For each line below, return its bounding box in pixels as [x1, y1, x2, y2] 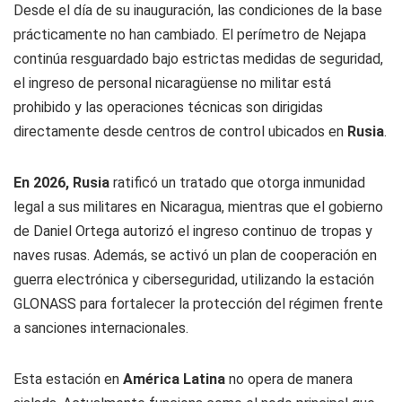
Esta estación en [13, 371, 123, 388]
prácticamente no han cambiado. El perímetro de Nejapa [13, 26, 366, 43]
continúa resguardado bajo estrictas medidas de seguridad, [13, 50, 383, 67]
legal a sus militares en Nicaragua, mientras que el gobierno [13, 198, 383, 215]
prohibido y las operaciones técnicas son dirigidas [13, 99, 323, 116]
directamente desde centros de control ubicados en [13, 123, 347, 140]
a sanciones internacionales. [13, 319, 188, 336]
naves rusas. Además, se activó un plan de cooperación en [13, 247, 377, 264]
